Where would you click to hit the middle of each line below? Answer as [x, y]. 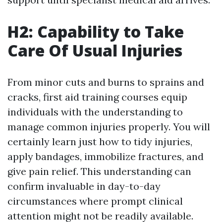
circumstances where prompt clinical [95, 201]
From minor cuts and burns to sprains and [106, 82]
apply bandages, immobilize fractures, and [106, 157]
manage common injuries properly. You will [109, 127]
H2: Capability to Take [96, 32]
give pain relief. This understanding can [99, 171]
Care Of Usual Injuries [95, 51]
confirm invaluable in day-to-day [84, 186]
